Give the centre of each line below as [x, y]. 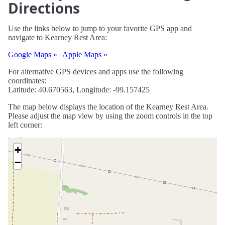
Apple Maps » [85, 55]
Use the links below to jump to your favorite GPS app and [100, 29]
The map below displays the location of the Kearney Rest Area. [108, 107]
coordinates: [27, 81]
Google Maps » [33, 55]
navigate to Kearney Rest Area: [58, 38]
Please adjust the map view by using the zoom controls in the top [110, 116]
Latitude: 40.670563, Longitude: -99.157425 [79, 90]
